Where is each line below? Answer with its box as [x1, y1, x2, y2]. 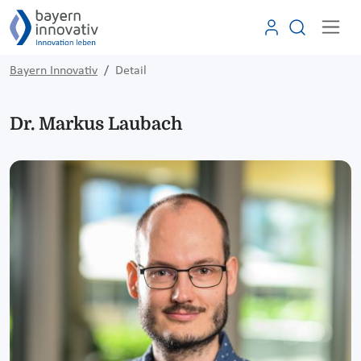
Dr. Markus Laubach [10, 113, 182, 134]
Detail [115, 64, 147, 77]
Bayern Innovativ [10, 64, 98, 77]
